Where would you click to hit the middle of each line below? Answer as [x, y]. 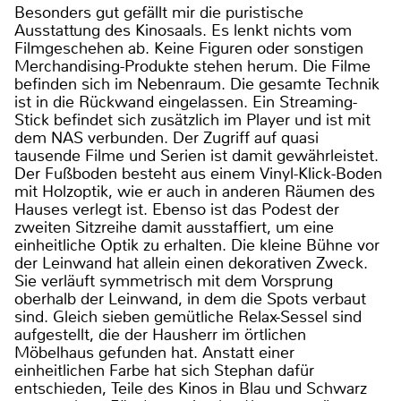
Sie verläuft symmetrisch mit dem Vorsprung [174, 282]
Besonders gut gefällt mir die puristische [159, 13]
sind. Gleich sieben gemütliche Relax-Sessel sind [188, 317]
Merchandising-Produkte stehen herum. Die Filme [192, 67]
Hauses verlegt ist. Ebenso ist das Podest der [177, 210]
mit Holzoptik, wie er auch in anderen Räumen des [195, 192]
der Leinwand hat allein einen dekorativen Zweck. [191, 264]
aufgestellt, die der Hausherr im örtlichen [160, 335]
